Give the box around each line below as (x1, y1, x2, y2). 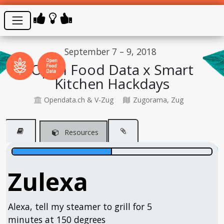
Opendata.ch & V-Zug (42, 94, 113, 104)
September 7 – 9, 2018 (64, 45, 157, 57)
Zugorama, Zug (130, 94, 183, 104)
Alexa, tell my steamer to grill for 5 (8, 200, 152, 212)
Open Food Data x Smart (30, 59, 193, 79)
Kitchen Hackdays (54, 73, 169, 93)
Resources (62, 127, 98, 137)
